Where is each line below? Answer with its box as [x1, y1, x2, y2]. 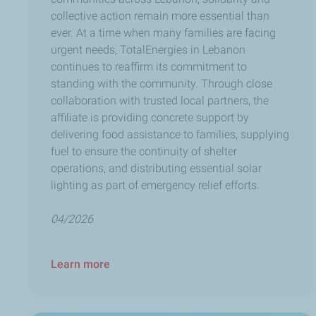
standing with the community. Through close [51, 76, 272, 90]
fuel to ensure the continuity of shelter [51, 144, 237, 158]
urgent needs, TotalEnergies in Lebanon [51, 42, 245, 56]
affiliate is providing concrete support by [51, 110, 249, 124]
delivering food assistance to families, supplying [51, 127, 289, 141]
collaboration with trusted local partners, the [51, 93, 269, 107]
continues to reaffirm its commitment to [51, 59, 247, 73]
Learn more [51, 257, 110, 271]
